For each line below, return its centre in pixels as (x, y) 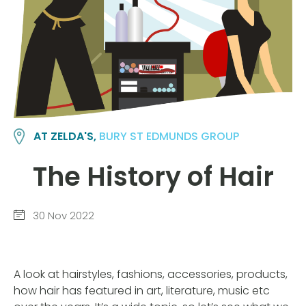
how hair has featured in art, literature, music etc (142, 290)
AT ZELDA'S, (67, 137)
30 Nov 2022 (62, 216)
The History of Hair (153, 176)
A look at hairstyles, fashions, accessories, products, (151, 274)
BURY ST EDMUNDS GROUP (169, 137)
